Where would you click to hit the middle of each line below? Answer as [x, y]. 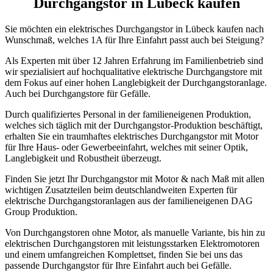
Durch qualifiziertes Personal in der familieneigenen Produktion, [128, 114]
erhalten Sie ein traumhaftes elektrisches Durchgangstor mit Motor [132, 136]
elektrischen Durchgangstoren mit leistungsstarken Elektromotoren [132, 243]
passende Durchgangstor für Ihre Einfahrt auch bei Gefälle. [118, 265]
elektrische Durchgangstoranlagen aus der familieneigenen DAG [129, 200]
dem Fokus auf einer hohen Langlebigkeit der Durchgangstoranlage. [136, 82]
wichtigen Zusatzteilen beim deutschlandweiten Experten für [121, 190]
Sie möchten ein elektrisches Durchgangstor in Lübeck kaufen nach [134, 29]
